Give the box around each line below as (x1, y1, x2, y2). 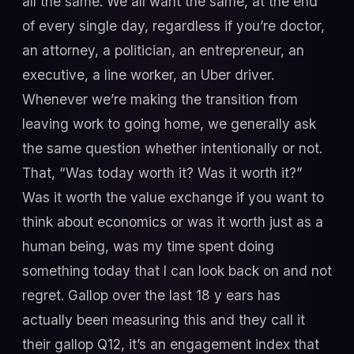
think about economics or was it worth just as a (22, 213, 323, 230)
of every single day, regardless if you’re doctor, (22, 17, 325, 34)
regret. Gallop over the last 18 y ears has (22, 286, 281, 303)
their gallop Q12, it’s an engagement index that (22, 335, 319, 352)
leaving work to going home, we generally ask (22, 115, 316, 132)
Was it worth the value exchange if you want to (22, 188, 324, 205)
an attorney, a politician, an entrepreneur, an (22, 41, 304, 58)
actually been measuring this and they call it (22, 311, 305, 328)
